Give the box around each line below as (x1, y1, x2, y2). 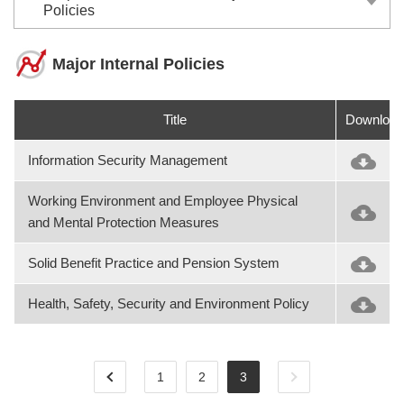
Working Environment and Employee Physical (28, 193, 298, 208)
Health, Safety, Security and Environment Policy (28, 296, 309, 311)
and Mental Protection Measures (28, 215, 219, 230)
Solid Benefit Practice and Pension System (28, 255, 280, 271)
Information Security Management (28, 152, 227, 168)
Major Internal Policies (52, 55, 225, 73)
